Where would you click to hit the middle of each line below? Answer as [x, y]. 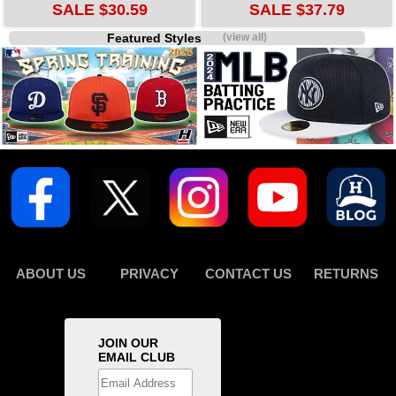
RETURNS [346, 274]
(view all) [245, 38]
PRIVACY [149, 274]
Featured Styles [165, 38]
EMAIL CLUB [137, 358]
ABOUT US [50, 274]
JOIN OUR [129, 343]
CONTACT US [248, 274]
